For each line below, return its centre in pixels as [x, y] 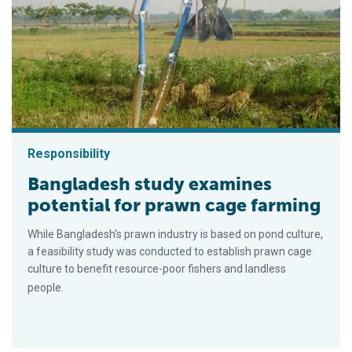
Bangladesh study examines [150, 184]
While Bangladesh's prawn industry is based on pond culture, [175, 234]
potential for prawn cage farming [174, 205]
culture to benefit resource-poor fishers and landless [157, 269]
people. [46, 288]
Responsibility [69, 154]
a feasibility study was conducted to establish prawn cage [170, 251]
